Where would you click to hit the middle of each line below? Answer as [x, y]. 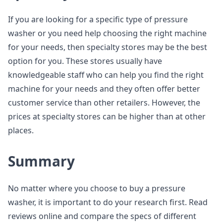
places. [21, 130]
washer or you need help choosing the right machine [107, 33]
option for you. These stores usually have [85, 61]
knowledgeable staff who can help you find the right [106, 75]
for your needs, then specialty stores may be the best [108, 47]
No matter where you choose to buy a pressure [97, 188]
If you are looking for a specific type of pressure [98, 19]
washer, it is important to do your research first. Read [108, 202]
